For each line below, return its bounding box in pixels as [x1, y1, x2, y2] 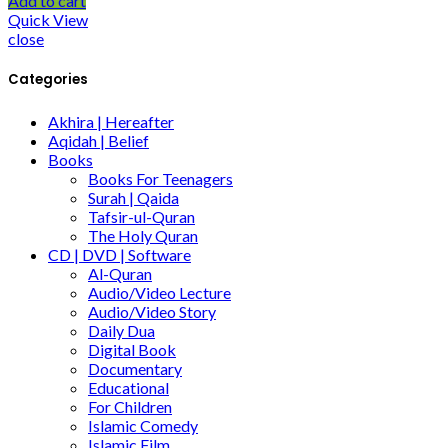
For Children [88, 397, 172, 417]
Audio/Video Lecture [88, 283, 231, 303]
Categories [8, 70, 88, 90]
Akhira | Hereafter [48, 112, 174, 132]
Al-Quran [88, 264, 152, 284]
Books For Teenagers [88, 169, 233, 189]
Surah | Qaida [88, 188, 179, 208]
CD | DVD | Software [48, 245, 191, 265]
